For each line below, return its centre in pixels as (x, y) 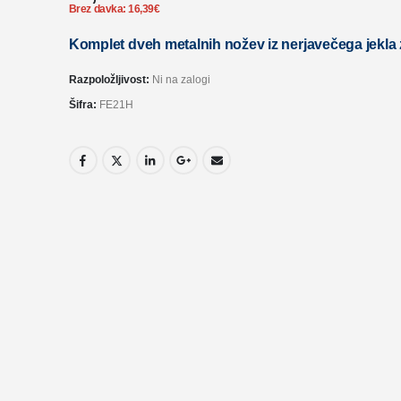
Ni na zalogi (181, 80)
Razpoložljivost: (110, 80)
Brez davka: (98, 9)
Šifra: (84, 105)
